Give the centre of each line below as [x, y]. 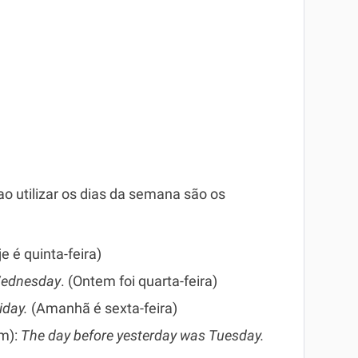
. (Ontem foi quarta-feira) [139, 281]
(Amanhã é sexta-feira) [103, 308]
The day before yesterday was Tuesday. [143, 336]
